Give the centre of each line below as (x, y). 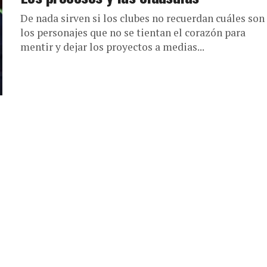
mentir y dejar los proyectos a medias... (112, 47)
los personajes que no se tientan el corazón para (133, 32)
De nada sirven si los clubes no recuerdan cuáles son (142, 18)
